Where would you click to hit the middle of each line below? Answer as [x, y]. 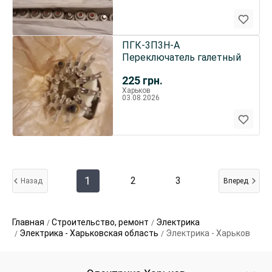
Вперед [236, 181]
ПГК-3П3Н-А [151, 45]
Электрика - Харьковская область [89, 233]
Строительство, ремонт [100, 222]
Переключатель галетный [181, 57]
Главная [28, 222]
